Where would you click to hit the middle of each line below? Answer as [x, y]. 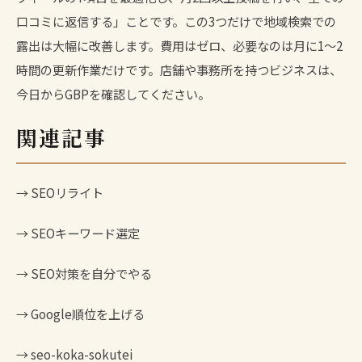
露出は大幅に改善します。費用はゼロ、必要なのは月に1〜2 [179, 45]
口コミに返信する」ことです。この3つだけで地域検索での [176, 21]
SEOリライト [67, 192]
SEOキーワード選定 [85, 232]
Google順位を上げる [88, 313]
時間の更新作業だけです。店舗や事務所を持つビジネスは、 [179, 69]
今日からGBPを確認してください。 [113, 93]
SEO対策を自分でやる [91, 273]
